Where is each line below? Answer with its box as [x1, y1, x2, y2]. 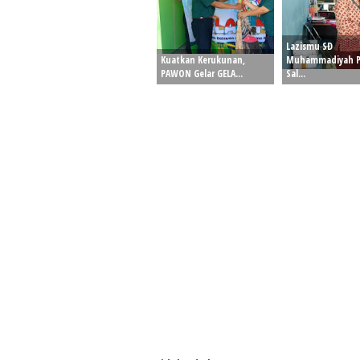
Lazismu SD [286, 39, 333, 53]
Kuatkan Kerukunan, [161, 53, 245, 67]
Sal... [286, 67, 305, 80]
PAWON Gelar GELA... [161, 67, 243, 80]
